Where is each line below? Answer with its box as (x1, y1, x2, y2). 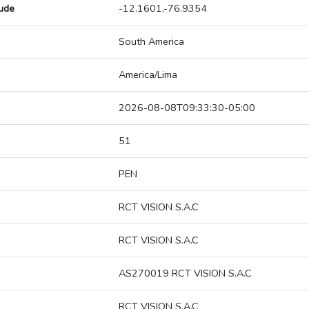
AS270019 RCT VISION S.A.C (119, 266, 252, 281)
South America (119, 34, 184, 49)
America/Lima (119, 68, 177, 82)
